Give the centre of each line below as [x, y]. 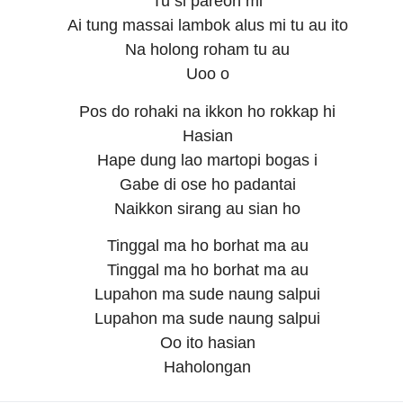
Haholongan [208, 367]
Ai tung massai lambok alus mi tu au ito [207, 26]
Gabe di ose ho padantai [207, 184]
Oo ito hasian [207, 343]
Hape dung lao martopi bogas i [208, 160]
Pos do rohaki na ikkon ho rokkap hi [208, 111]
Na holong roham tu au [208, 50]
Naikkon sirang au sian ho [208, 208]
